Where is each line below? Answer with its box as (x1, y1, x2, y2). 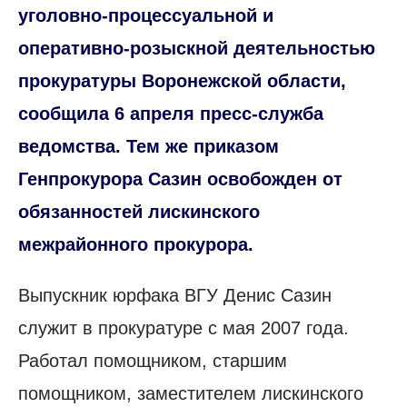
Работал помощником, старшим (18, 350, 287, 371)
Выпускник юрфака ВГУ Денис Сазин (18, 284, 332, 305)
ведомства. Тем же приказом (18, 135, 279, 156)
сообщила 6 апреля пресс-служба (18, 103, 323, 124)
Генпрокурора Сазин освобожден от (18, 168, 342, 189)
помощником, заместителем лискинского (18, 382, 363, 403)
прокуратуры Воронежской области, (18, 70, 346, 91)
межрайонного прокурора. (18, 233, 253, 254)
